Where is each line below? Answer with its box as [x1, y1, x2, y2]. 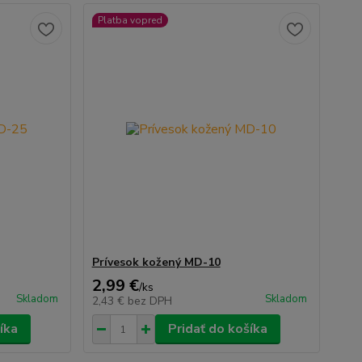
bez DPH [127, 293, 172, 309]
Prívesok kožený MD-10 [91, 255, 221, 270]
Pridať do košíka [167, 320, 267, 338]
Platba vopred [97, 14, 162, 27]
